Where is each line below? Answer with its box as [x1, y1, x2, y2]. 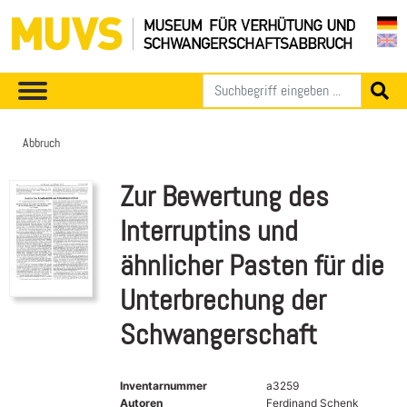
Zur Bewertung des [120, 177, 329, 215]
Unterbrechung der [120, 281, 326, 319]
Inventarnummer [120, 378, 207, 392]
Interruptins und [120, 212, 298, 250]
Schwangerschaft [120, 315, 317, 353]
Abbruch [23, 134, 60, 151]
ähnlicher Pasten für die [120, 246, 384, 284]
